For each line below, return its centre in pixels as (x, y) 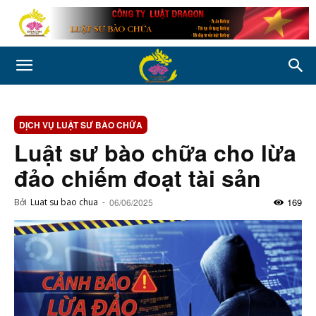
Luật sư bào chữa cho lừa (155, 152)
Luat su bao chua (64, 202)
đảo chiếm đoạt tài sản (138, 178)
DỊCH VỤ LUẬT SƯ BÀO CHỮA (81, 125)
